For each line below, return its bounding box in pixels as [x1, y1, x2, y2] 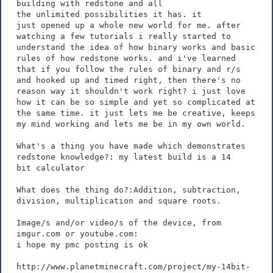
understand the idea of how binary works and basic [16, 42, 255, 52]
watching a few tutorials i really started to [16, 31, 231, 41]
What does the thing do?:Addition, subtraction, [16, 185, 241, 194]
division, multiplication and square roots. [16, 196, 231, 205]
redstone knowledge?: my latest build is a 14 [16, 152, 231, 161]
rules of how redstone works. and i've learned [16, 53, 236, 63]
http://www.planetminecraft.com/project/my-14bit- [16, 261, 250, 271]
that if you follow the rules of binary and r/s [16, 64, 241, 74]
